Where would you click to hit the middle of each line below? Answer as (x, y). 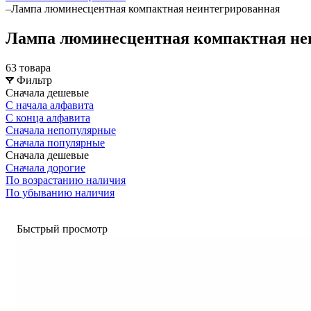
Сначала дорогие (45, 167)
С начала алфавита (50, 105)
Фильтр (34, 80)
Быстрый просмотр (62, 228)
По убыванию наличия (60, 192)
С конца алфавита (48, 117)
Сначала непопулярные (61, 130)
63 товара (28, 67)
